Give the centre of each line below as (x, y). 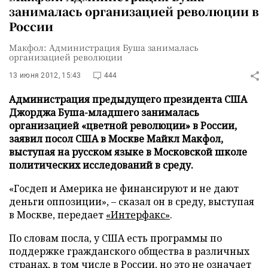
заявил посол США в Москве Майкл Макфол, (116, 139)
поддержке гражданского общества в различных (129, 251)
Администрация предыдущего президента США (128, 99)
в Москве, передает (57, 215)
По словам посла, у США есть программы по (115, 238)
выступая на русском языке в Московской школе (128, 152)
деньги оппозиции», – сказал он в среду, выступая (132, 202)
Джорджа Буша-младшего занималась (104, 112)
